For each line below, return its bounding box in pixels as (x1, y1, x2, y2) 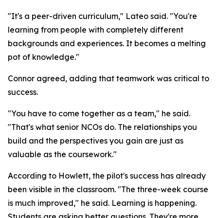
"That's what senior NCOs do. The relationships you (8, 122, 197, 132)
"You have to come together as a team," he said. (8, 109, 190, 118)
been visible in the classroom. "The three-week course (8, 184, 208, 194)
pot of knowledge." (8, 52, 79, 62)
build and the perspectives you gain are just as (8, 136, 183, 145)
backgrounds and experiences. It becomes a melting (8, 38, 206, 48)
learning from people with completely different (8, 25, 183, 35)
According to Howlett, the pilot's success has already (8, 171, 206, 181)
